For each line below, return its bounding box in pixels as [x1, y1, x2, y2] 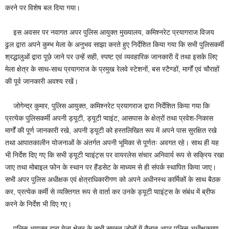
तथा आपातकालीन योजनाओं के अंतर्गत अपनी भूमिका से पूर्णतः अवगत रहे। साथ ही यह [5, 139, 219, 147]
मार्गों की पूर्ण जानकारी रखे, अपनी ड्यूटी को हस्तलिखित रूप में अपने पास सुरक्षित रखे [5, 126, 217, 135]
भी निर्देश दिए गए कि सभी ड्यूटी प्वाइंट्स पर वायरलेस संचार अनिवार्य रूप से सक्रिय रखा [5, 151, 224, 159]
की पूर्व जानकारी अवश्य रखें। [5, 77, 78, 86]
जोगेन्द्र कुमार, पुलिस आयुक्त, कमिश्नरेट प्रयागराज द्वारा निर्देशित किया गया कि [5, 102, 210, 110]
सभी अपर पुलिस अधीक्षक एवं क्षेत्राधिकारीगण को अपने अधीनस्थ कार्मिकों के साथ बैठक [5, 175, 220, 184]
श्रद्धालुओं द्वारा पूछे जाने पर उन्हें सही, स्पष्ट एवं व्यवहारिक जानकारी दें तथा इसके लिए [5, 53, 217, 61]
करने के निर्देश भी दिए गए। [5, 200, 74, 209]
